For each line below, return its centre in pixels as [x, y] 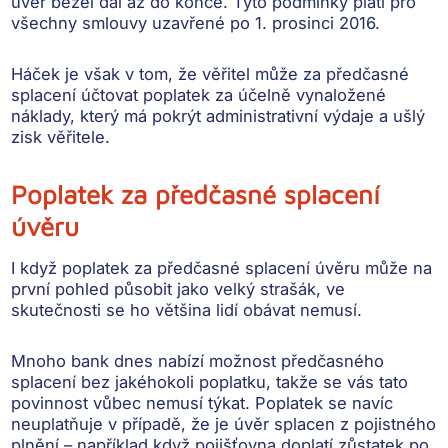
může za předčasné [332, 74]
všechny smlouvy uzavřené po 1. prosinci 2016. [196, 23]
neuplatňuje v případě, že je [123, 424]
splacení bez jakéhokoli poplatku [139, 382]
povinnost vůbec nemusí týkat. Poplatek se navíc [202, 403]
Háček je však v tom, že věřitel [133, 74]
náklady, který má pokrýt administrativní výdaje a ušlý [218, 116]
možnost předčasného [297, 361]
